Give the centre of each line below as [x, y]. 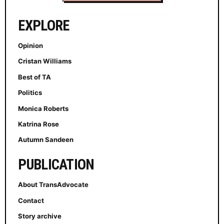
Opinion [31, 46]
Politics [30, 93]
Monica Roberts [43, 108]
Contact [31, 200]
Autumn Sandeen [46, 140]
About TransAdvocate [53, 185]
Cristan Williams [45, 61]
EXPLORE [44, 26]
